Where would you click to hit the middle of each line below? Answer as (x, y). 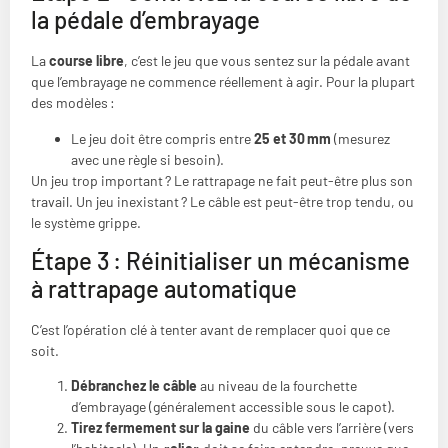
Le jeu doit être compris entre (162, 138)
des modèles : (73, 103)
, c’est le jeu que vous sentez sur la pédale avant (267, 61)
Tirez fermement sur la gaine (160, 428)
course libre (86, 61)
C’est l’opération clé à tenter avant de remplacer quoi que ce (210, 330)
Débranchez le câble (134, 386)
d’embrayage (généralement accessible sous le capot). (233, 407)
